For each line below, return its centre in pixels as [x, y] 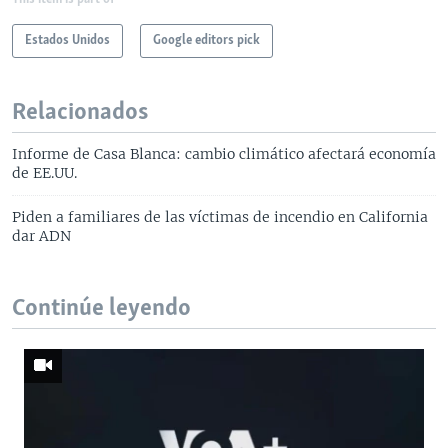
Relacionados [80, 112]
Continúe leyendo [101, 308]
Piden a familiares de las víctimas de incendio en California [220, 216]
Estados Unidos [67, 40]
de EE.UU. [44, 172]
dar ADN [41, 235]
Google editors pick [206, 40]
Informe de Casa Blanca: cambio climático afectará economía [224, 153]
